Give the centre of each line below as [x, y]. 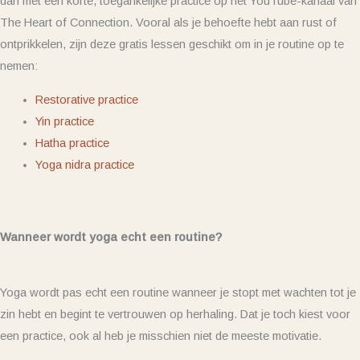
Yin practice [64, 121]
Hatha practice [72, 143]
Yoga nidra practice [84, 164]
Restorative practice [86, 99]
